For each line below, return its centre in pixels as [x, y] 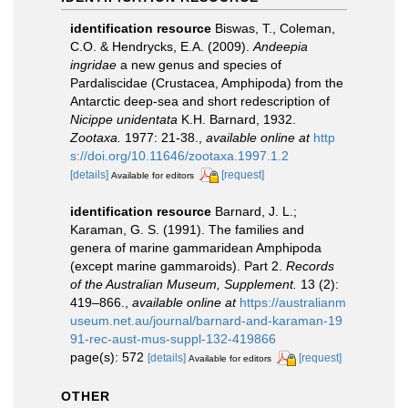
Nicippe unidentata [124, 119]
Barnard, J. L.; [256, 211]
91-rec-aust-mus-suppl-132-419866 [173, 338]
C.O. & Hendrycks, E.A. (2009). [162, 46]
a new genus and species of [199, 65]
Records [310, 265]
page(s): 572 [109, 357]
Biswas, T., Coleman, [275, 28]
